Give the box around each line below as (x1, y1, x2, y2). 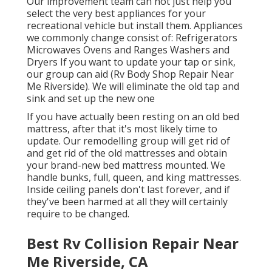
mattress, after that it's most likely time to (27, 122, 217, 136)
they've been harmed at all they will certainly (27, 195, 228, 209)
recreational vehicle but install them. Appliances (27, 19, 243, 33)
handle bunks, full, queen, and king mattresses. (27, 171, 241, 185)
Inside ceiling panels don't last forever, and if (27, 183, 230, 197)
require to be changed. (27, 207, 129, 221)
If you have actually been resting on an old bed (27, 110, 239, 124)
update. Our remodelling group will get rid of (27, 134, 230, 148)
